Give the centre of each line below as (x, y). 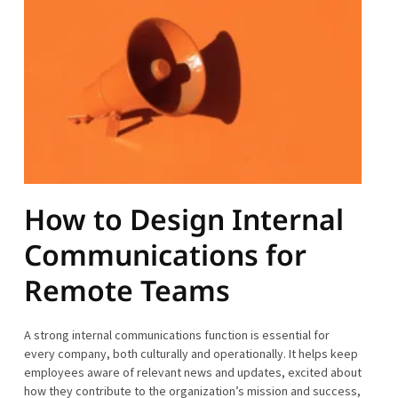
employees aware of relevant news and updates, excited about (192, 373)
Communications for (165, 255)
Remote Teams (127, 291)
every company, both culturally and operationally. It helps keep (191, 354)
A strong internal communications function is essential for (176, 335)
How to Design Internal (183, 219)
